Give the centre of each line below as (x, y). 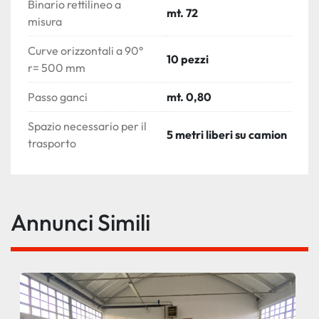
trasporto (52, 143)
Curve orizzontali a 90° (85, 51)
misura (45, 22)
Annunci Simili (88, 223)
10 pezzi (188, 59)
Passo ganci (58, 97)
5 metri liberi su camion (227, 135)
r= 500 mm (57, 68)
